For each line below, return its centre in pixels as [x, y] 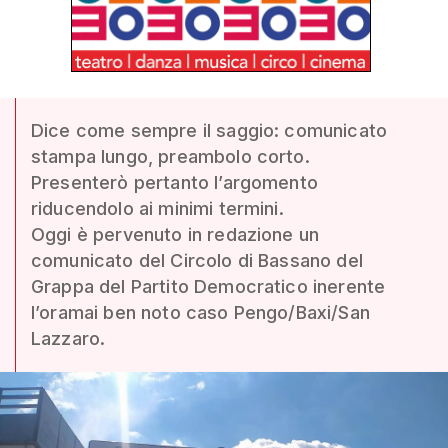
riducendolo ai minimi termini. [157, 208]
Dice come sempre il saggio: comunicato [209, 130]
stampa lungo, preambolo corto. [170, 156]
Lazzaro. [68, 338]
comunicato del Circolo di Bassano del [197, 260]
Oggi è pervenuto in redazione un [175, 234]
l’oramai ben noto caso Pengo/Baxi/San [200, 312]
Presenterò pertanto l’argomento [174, 182]
